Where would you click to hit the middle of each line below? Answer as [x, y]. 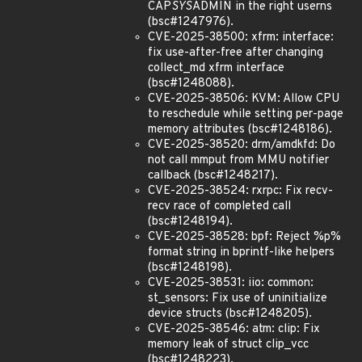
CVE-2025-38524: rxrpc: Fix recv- [240, 191]
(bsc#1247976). [191, 22]
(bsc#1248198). [190, 268]
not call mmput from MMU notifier [238, 160]
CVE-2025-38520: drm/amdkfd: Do [242, 145]
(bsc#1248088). [191, 84]
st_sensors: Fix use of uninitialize [238, 299]
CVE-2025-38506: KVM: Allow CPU [244, 99]
